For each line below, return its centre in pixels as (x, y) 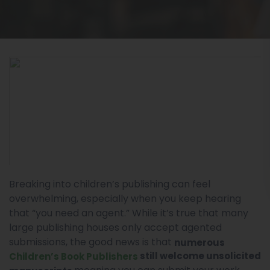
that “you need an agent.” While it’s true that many (129, 213)
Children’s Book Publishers (74, 256)
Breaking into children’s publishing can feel (110, 184)
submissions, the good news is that (92, 242)
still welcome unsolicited (199, 256)
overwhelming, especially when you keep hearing (125, 199)
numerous (199, 242)
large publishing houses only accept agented (115, 228)
